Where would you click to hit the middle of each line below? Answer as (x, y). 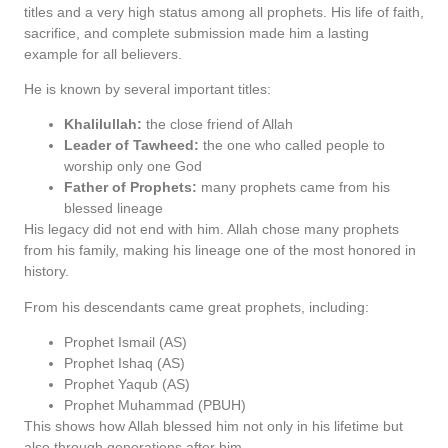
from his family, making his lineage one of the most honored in (220, 250)
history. (46, 271)
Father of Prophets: (130, 187)
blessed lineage (113, 208)
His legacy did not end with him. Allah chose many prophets (211, 229)
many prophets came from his (293, 187)
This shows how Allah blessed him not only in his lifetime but (213, 426)
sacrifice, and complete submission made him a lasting (196, 32)
